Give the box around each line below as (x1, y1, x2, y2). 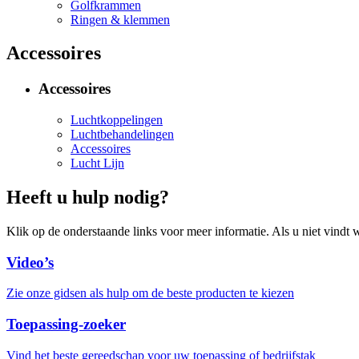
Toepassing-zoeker (6, 316, 126, 333)
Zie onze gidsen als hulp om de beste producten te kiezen (6, 286, 294, 301)
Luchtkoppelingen (71, 113, 163, 127)
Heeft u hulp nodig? (6, 186, 169, 208)
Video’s (6, 253, 54, 271)
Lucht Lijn (71, 156, 124, 171)
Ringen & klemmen (71, 12, 170, 26)
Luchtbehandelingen (71, 127, 174, 142)
